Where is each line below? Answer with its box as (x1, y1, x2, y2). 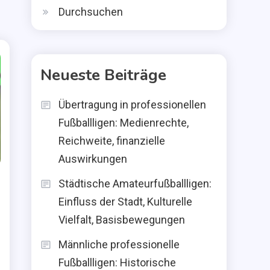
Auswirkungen (58, 152, 127, 165)
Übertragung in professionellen (58, 98, 206, 111)
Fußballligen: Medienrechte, (58, 116, 189, 129)
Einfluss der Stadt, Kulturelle (58, 195, 192, 208)
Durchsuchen (58, 5, 123, 18)
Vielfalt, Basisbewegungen (58, 213, 185, 226)
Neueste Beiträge (40, 64, 166, 86)
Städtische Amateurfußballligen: (58, 177, 212, 190)
